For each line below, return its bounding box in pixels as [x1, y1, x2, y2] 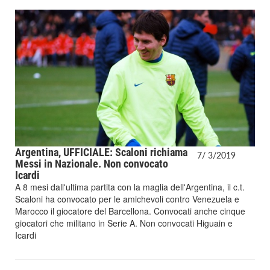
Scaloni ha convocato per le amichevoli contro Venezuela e [15, 193, 239, 206]
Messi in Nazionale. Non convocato [15, 157, 168, 171]
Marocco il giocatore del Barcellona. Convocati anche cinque [15, 205, 245, 218]
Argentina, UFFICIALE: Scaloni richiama [15, 146, 187, 159]
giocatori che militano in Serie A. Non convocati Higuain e [15, 217, 233, 230]
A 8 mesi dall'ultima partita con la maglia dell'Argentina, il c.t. [15, 181, 245, 193]
